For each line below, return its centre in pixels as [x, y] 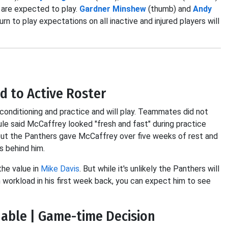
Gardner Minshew [113, 9]
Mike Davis [60, 169]
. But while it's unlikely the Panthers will [149, 169]
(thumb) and [169, 9]
